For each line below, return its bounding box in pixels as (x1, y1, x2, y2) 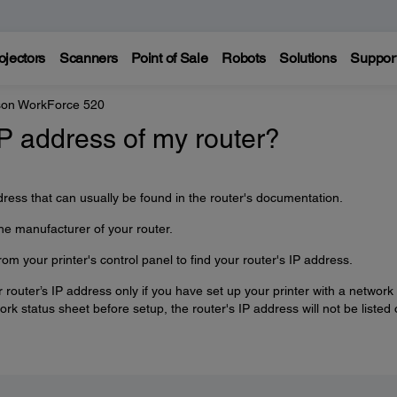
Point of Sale (131, 50, 208, 66)
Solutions (279, 50, 337, 66)
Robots (222, 50, 266, 66)
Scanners (58, 50, 118, 66)
